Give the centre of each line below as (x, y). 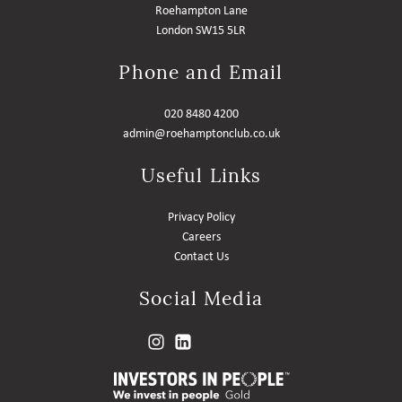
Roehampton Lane (201, 11)
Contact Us (201, 257)
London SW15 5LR (201, 31)
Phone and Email (201, 72)
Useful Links (201, 175)
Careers (201, 237)
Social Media (201, 298)
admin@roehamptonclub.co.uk (201, 134)
